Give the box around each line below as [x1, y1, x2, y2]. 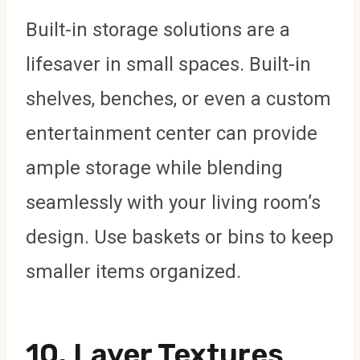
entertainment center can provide [26, 122, 317, 145]
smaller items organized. [26, 260, 241, 284]
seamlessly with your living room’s [26, 191, 321, 215]
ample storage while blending [26, 157, 283, 180]
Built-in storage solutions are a [26, 18, 290, 42]
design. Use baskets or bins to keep [26, 226, 333, 249]
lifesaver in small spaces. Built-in [26, 53, 311, 76]
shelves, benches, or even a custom [26, 88, 331, 111]
